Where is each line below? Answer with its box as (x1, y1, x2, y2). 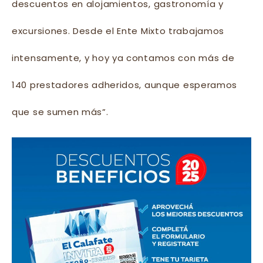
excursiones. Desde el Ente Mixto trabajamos (12, 25, 225, 38)
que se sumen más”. (12, 106, 109, 119)
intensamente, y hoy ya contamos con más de (12, 52, 235, 65)
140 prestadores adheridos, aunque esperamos (12, 79, 238, 92)
